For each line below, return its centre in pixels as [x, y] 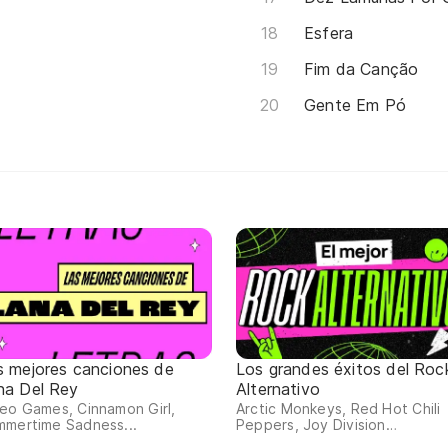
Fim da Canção [361, 68]
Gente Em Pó [355, 104]
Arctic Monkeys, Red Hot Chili [338, 409]
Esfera [329, 32]
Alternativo [278, 389]
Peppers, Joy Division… [316, 425]
